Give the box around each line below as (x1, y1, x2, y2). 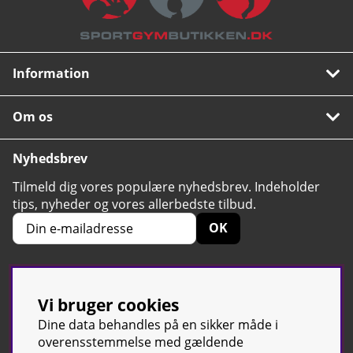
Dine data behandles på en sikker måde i (38, 316, 278, 333)
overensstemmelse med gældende (38, 333, 243, 351)
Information (13, 64, 90, 82)
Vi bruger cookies (38, 293, 179, 316)
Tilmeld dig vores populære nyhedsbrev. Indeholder (13, 177, 320, 195)
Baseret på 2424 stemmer (150, 299, 246, 309)
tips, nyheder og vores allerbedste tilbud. (13, 195, 256, 213)
